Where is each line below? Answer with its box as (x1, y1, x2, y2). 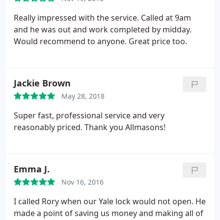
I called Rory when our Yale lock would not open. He (14, 196, 206, 207)
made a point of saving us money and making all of (14, 208, 203, 219)
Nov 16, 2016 (61, 177, 104, 187)
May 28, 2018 (61, 91, 105, 101)
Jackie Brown (14, 77, 71, 89)
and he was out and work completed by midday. (14, 24, 192, 35)
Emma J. (14, 163, 50, 175)
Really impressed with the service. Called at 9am (14, 12, 191, 23)
